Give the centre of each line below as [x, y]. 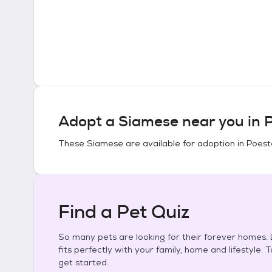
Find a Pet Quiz [124, 212]
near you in [221, 121]
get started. [83, 262]
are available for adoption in [185, 143]
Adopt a [88, 121]
